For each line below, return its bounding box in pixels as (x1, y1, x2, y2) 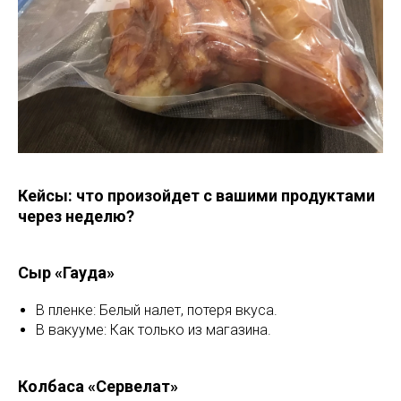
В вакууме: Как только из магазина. (36, 321, 271, 339)
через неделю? (18, 207, 134, 226)
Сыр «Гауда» (18, 263, 115, 283)
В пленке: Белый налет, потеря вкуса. (36, 302, 277, 320)
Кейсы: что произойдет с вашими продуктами (18, 186, 375, 206)
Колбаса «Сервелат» (18, 377, 178, 397)
